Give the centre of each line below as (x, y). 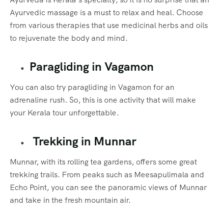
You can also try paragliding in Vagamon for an (92, 87)
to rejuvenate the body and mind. (69, 38)
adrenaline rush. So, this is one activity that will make (103, 100)
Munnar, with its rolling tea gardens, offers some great (103, 162)
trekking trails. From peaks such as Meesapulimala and (107, 174)
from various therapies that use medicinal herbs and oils (109, 25)
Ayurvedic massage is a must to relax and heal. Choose (107, 12)
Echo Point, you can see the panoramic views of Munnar (108, 187)
